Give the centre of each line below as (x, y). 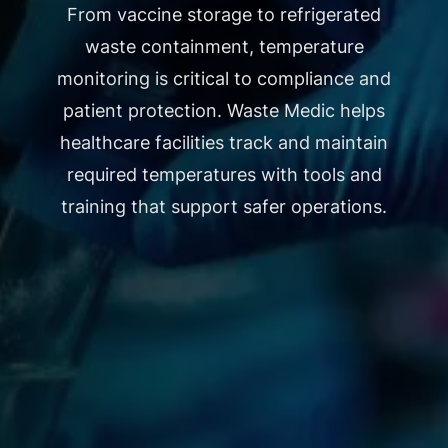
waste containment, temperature (224, 46)
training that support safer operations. (224, 206)
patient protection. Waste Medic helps (224, 110)
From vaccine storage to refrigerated (224, 14)
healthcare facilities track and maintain (224, 142)
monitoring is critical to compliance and (224, 78)
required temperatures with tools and (224, 174)
